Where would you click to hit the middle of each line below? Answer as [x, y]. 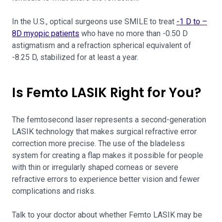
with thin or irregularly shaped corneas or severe [95, 167]
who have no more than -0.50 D [134, 33]
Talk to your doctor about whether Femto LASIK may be [107, 215]
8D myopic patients [46, 33]
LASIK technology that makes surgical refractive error [104, 132]
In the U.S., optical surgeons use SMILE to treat [94, 22]
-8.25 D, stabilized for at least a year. [75, 57]
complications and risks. [54, 191]
